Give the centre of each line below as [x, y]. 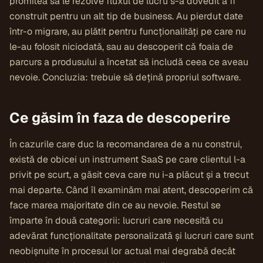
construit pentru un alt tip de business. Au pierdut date [126, 16]
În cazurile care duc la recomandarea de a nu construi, [126, 144]
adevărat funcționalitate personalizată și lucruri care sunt [131, 236]
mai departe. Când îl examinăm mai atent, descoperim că [131, 190]
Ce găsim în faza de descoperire [120, 118]
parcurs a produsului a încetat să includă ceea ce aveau [129, 62]
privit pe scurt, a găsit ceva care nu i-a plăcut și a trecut [129, 175]
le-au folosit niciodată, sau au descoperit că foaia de [121, 47]
